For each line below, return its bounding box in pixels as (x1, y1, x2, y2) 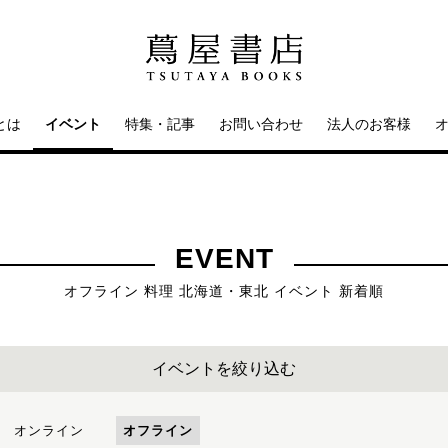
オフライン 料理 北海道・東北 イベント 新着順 (64, 283, 384, 299)
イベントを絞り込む (152, 360, 296, 377)
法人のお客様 (327, 116, 411, 132)
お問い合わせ (219, 116, 303, 132)
